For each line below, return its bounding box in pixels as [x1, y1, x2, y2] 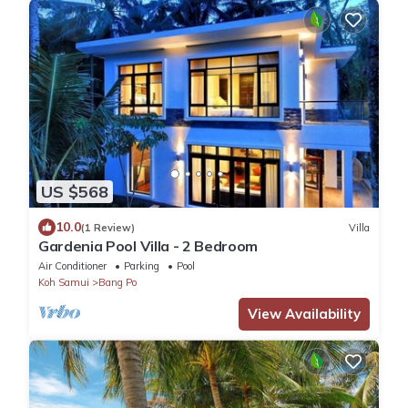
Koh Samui [38, 276, 89, 290]
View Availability [248, 305, 361, 323]
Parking [124, 260, 159, 273]
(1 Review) [81, 220, 135, 234]
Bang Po [98, 276, 137, 290]
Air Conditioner [38, 260, 107, 273]
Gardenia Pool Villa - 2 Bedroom [38, 237, 259, 256]
